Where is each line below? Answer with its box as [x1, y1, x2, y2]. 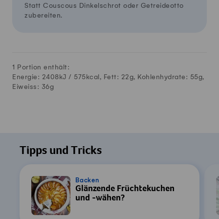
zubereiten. [24, 11, 63, 19]
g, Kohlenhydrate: [129, 73, 190, 81]
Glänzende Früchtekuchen [75, 185, 175, 194]
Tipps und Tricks [20, 145, 102, 157]
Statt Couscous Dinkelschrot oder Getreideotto [24, 1, 184, 9]
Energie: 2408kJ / [12, 73, 74, 81]
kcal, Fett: [86, 73, 121, 81]
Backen [75, 177, 99, 184]
